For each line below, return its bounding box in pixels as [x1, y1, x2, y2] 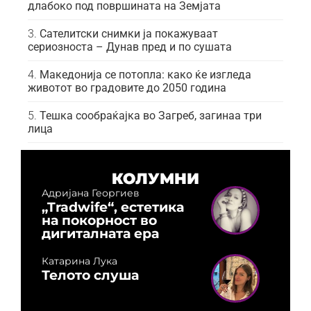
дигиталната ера [42, 224, 159, 242]
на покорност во [42, 211, 157, 228]
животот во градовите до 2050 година [28, 81, 226, 94]
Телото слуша [42, 266, 139, 283]
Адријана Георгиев [42, 186, 140, 199]
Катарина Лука [42, 254, 117, 267]
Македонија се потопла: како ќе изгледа [40, 67, 251, 81]
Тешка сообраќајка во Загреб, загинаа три [40, 108, 262, 122]
